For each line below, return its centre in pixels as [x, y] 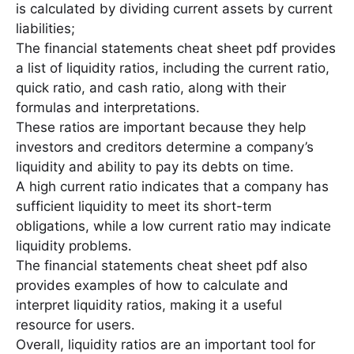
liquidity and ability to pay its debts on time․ [155, 166]
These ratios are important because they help [161, 127]
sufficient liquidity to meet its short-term [144, 206]
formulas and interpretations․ [108, 107]
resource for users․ [75, 324]
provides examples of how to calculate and [152, 285]
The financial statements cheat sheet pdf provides [176, 48]
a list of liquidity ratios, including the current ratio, [173, 68]
